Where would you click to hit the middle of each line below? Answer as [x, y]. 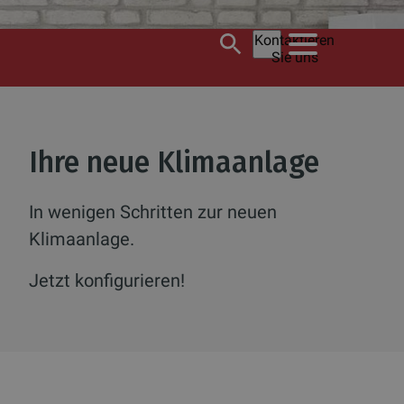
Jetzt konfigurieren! [107, 280]
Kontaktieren [294, 40]
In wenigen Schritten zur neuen [153, 212]
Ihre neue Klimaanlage [174, 162]
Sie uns [294, 57]
